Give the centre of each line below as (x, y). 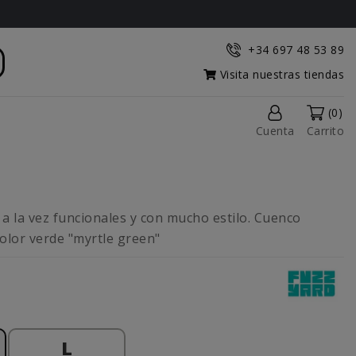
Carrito (325, 131)
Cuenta (275, 131)
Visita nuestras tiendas (280, 74)
